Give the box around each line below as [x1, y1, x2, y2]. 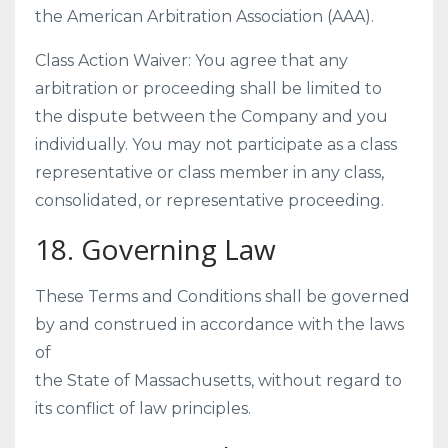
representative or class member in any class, [35, 163, 384, 182]
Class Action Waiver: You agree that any [35, 51, 348, 70]
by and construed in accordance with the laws [35, 315, 404, 334]
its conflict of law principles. [35, 399, 251, 418]
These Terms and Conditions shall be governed [35, 287, 410, 306]
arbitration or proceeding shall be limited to [35, 79, 382, 98]
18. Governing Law [35, 230, 276, 268]
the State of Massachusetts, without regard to [35, 371, 402, 390]
